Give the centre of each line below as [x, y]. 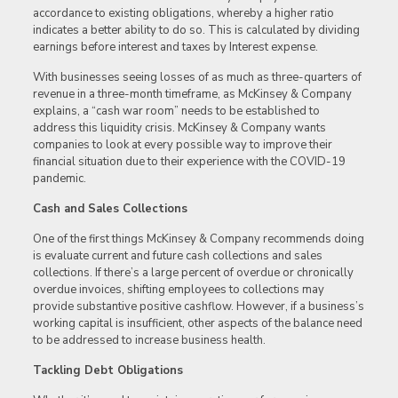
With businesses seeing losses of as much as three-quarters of [197, 78]
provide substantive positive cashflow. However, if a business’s [198, 307]
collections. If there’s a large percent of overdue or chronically [193, 273]
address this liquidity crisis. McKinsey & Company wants [179, 128]
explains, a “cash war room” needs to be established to [176, 111]
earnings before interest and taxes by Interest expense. [175, 48]
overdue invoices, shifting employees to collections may [178, 290]
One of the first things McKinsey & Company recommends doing [198, 239]
